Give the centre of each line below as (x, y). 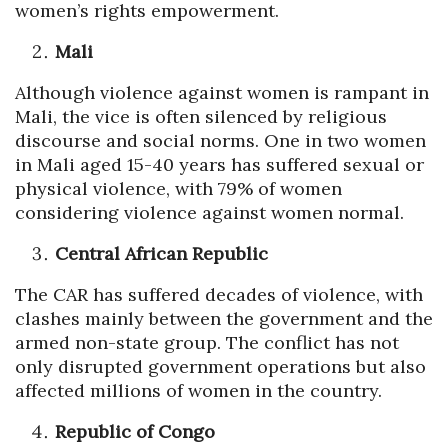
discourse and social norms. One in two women (220, 141)
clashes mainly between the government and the (224, 319)
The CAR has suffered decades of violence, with (219, 295)
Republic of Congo (135, 432)
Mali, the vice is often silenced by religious (201, 117)
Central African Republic (161, 254)
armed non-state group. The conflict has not (207, 343)
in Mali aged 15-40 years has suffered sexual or (219, 165)
